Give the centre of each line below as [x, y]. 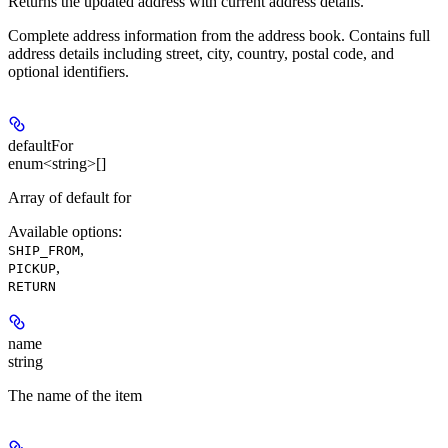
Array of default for [69, 198]
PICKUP [32, 269]
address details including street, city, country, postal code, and [201, 54]
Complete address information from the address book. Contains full [219, 36]
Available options [63, 232]
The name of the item [75, 396]
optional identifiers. [68, 72]
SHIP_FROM [44, 251]
